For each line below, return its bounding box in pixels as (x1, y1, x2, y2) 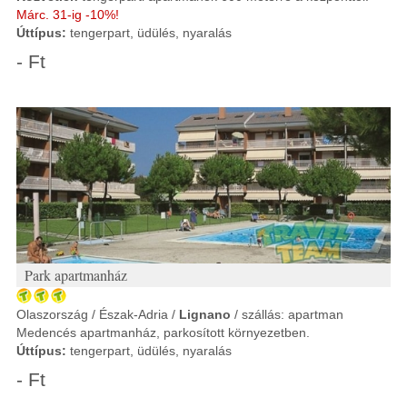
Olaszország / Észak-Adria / (16, 307, 179, 322)
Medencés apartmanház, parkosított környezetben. (16, 325, 310, 340)
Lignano (179, 307, 231, 322)
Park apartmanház (25, 265, 127, 284)
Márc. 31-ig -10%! (16, 7, 119, 22)
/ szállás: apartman (231, 307, 343, 322)
